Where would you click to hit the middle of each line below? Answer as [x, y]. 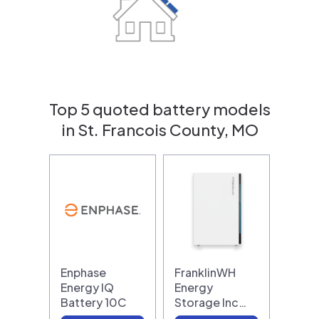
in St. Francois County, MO [159, 129]
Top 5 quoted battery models [159, 109]
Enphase [83, 272]
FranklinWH [205, 272]
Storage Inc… [210, 302]
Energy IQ [87, 287]
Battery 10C [93, 302]
